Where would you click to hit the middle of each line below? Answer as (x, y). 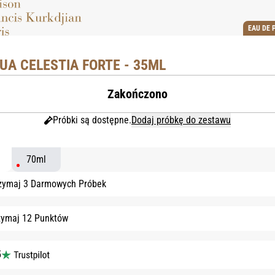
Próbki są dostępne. (92, 120)
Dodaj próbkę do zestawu (181, 120)
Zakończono (137, 94)
